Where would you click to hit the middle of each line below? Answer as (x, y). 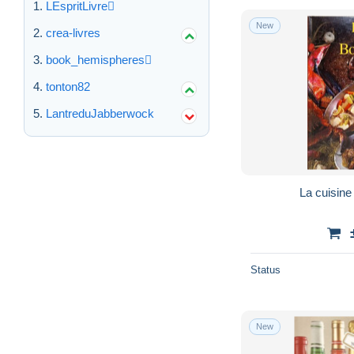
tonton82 (68, 87)
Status (265, 269)
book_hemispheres (95, 60)
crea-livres (73, 33)
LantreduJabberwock (100, 114)
